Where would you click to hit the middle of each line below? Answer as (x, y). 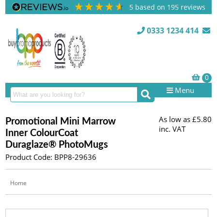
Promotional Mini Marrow (61, 122)
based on (151, 7)
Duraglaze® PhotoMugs (57, 145)
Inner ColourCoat (42, 133)
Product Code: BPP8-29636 (51, 157)
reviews (192, 7)
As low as (174, 119)
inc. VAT (172, 129)
